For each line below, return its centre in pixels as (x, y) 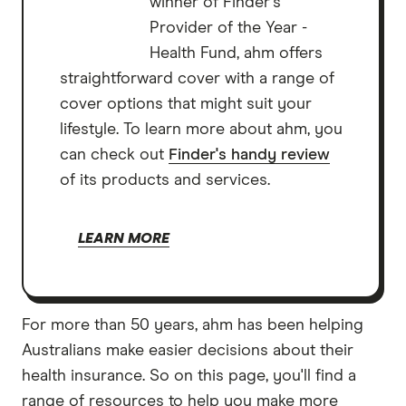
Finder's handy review (249, 155)
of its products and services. (165, 180)
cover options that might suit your (186, 104)
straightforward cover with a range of (197, 78)
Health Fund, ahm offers (237, 53)
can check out (114, 155)
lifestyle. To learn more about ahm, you (201, 129)
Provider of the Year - (229, 28)
